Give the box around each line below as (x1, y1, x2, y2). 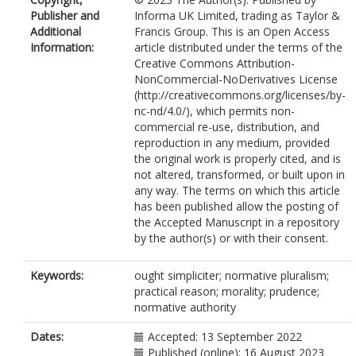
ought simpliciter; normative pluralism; (134, 268, 329, 283)
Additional (30, 24, 81, 39)
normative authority (134, 300, 236, 315)
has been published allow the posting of (134, 199, 339, 214)
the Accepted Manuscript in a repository (134, 215, 339, 230)
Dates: (30, 329, 64, 344)
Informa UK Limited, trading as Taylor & (134, 8, 340, 23)
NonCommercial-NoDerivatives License (134, 72, 338, 87)
